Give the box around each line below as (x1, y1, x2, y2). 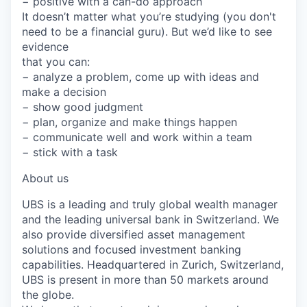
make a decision (22, 84, 106, 99)
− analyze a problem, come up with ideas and (22, 69, 259, 84)
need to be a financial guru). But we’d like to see (22, 24, 272, 38)
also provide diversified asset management (22, 227, 245, 241)
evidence (22, 39, 69, 53)
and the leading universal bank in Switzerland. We (22, 212, 279, 226)
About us (22, 171, 69, 185)
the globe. (22, 287, 74, 302)
